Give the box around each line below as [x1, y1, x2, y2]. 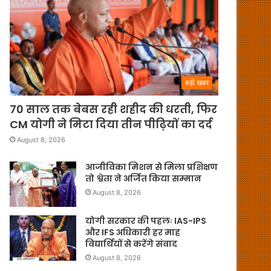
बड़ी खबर [185, 77, 209, 87]
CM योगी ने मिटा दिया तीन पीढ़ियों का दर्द [10, 116, 213, 132]
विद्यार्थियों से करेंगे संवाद [85, 237, 178, 250]
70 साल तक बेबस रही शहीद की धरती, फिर [10, 101, 218, 117]
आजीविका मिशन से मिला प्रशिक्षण [85, 160, 218, 173]
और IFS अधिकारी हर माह [85, 226, 181, 238]
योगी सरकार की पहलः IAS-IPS [85, 214, 207, 227]
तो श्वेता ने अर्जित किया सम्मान [85, 172, 202, 184]
